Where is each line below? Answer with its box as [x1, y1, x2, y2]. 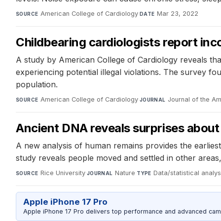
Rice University [40, 169, 85, 177]
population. [16, 79, 58, 90]
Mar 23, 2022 [156, 10, 198, 18]
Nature [115, 169, 136, 177]
